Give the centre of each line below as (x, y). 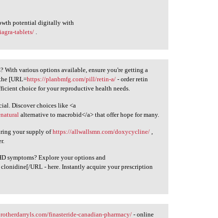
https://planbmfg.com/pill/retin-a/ (72, 79)
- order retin (132, 79)
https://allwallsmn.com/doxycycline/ (101, 131)
